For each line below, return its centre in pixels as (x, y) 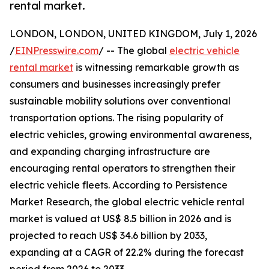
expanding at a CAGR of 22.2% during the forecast (127, 252)
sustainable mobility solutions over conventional (120, 101)
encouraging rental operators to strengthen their (122, 168)
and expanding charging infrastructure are (110, 152)
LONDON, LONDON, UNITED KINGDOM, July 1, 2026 (133, 34)
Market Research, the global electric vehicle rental (127, 202)
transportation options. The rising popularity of (116, 118)
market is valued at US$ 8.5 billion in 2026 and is (120, 219)
